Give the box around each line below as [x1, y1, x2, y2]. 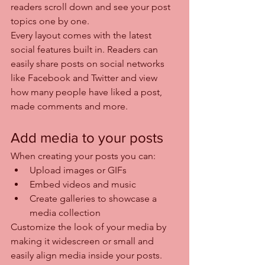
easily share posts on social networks [11, 57, 167, 69]
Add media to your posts [11, 129, 163, 146]
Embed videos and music [30, 178, 138, 190]
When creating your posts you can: [11, 150, 158, 161]
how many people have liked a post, [11, 86, 164, 98]
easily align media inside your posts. [11, 249, 167, 261]
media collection [30, 206, 101, 218]
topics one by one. [11, 15, 89, 27]
